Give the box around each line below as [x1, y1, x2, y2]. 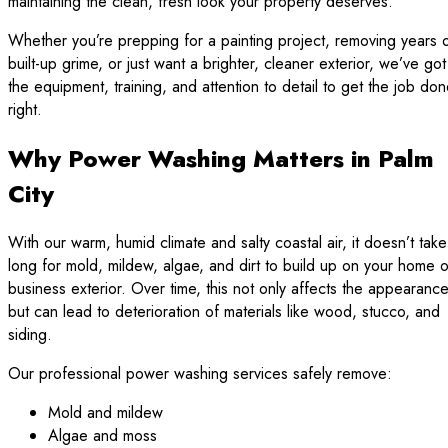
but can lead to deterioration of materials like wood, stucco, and [8, 299, 440, 323]
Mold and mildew [48, 400, 163, 424]
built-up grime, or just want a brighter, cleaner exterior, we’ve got [8, 51, 446, 75]
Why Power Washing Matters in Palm [8, 140, 434, 176]
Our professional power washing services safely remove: [8, 361, 392, 385]
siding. [8, 322, 52, 346]
